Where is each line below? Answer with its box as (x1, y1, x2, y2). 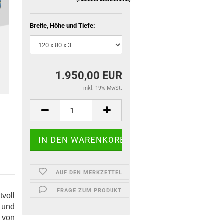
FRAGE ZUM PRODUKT (56, 187, 122, 194)
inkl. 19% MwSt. (83, 85, 122, 91)
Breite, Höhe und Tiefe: (30, 22, 96, 29)
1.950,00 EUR (55, 69, 122, 82)
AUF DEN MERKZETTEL (56, 169, 123, 176)
